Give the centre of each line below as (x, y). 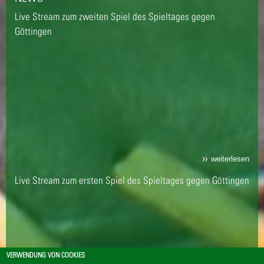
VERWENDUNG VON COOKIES (46, 255)
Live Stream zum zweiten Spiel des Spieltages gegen (115, 17)
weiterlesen (230, 159)
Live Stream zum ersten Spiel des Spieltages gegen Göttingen (132, 180)
